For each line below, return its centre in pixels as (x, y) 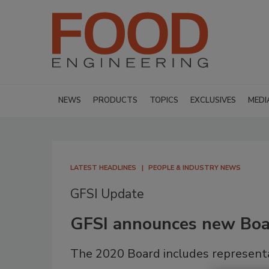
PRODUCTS (115, 100)
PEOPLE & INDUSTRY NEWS (195, 168)
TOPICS (164, 100)
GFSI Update (107, 194)
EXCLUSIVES (213, 100)
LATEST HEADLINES (103, 168)
